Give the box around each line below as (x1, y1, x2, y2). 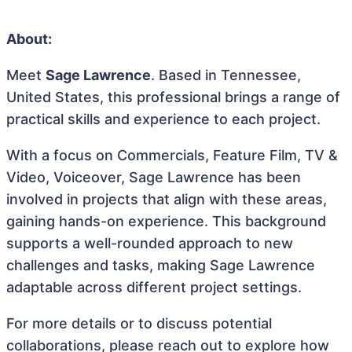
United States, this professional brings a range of (6, 89, 340, 105)
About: (6, 31, 52, 47)
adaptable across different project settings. (6, 279, 302, 295)
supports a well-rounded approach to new (6, 235, 293, 251)
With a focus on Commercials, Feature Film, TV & (6, 147, 338, 163)
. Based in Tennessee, (151, 67, 301, 83)
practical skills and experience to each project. (6, 111, 321, 127)
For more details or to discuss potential (6, 315, 272, 332)
